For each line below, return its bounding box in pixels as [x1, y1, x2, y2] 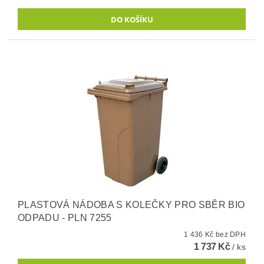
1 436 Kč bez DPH [215, 230, 246, 239]
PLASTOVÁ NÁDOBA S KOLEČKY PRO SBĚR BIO [18, 200, 245, 210]
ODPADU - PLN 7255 [18, 213, 112, 223]
